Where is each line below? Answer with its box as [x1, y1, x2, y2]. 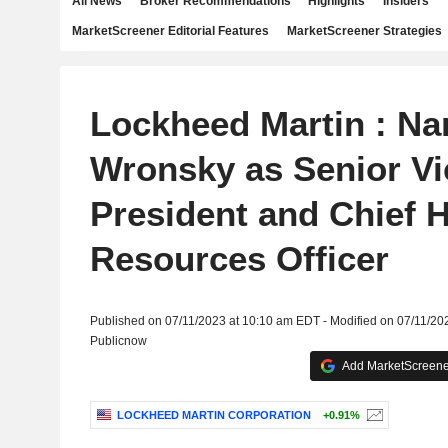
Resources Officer [89, 239, 389, 278]
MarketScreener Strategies [286, 24, 442, 38]
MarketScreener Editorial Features [72, 24, 269, 38]
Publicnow [89, 334, 147, 348]
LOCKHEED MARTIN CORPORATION [116, 409, 311, 422]
